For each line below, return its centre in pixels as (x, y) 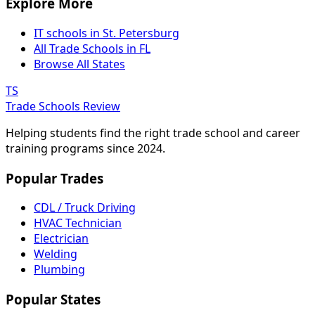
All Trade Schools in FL (92, 48)
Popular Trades (54, 178)
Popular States (53, 300)
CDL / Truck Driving (85, 208)
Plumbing (59, 270)
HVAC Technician (78, 223)
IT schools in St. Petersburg (107, 33)
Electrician (61, 239)
